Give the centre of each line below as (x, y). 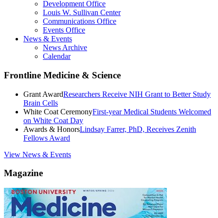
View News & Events (37, 154)
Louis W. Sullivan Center (82, 13)
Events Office (64, 30)
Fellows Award (47, 138)
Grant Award (43, 94)
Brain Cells (41, 103)
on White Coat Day (53, 120)
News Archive (65, 48)
